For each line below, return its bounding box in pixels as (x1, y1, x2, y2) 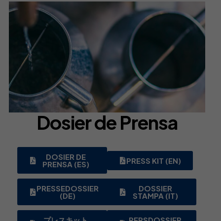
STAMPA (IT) (132, 191, 178, 201)
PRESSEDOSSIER (37, 184, 99, 193)
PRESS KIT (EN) (126, 155, 181, 165)
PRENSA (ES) (42, 159, 89, 169)
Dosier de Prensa (36, 110, 178, 134)
